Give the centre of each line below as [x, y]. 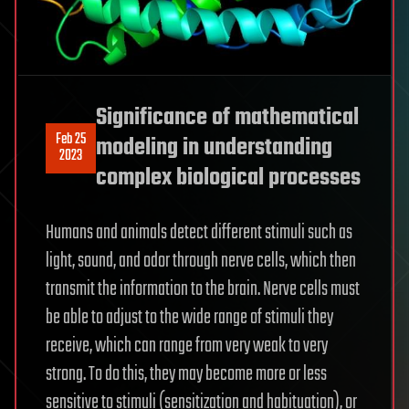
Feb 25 [71, 140]
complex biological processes [228, 178]
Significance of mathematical [227, 117]
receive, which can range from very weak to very [187, 346]
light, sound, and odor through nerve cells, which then [201, 261]
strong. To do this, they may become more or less [186, 374]
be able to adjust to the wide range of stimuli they [189, 317]
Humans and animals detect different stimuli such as [199, 232]
